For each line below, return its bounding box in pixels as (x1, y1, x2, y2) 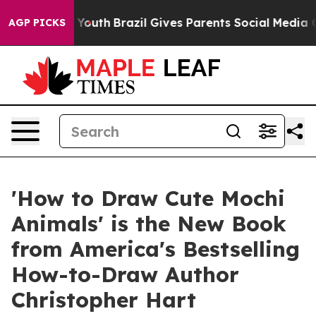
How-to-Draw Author (11, 261, 239, 288)
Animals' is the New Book (11, 210, 286, 237)
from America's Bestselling (11, 236, 300, 262)
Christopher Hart (11, 286, 196, 313)
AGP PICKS (8, 16, 66, 29)
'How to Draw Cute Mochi (11, 185, 285, 212)
